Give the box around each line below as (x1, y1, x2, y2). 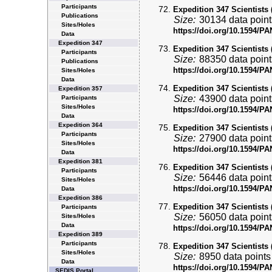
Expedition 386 (58, 194, 103, 201)
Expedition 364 (58, 121, 103, 128)
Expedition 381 (58, 158, 103, 165)
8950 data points (199, 251, 271, 262)
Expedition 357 (58, 85, 103, 92)
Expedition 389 (58, 231, 103, 237)
